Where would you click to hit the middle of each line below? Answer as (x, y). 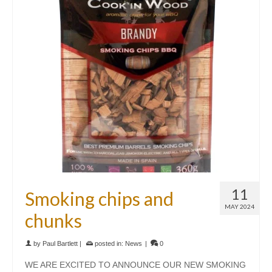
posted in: (109, 243)
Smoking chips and (99, 199)
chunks (53, 220)
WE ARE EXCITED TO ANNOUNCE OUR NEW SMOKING (135, 265)
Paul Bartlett (60, 243)
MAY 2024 (240, 206)
